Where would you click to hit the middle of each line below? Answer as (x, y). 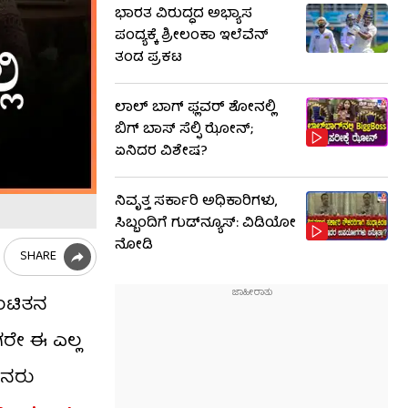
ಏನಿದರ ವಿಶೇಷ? (161, 152)
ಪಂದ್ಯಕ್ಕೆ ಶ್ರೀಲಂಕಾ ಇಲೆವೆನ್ (192, 36)
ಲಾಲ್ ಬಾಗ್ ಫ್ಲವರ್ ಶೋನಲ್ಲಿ (195, 108)
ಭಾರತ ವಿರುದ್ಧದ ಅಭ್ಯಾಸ (184, 15)
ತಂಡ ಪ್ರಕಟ (148, 58)
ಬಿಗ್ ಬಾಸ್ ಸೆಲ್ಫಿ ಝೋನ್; (184, 130)
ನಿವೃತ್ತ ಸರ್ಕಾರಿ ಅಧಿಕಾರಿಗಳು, (196, 202)
